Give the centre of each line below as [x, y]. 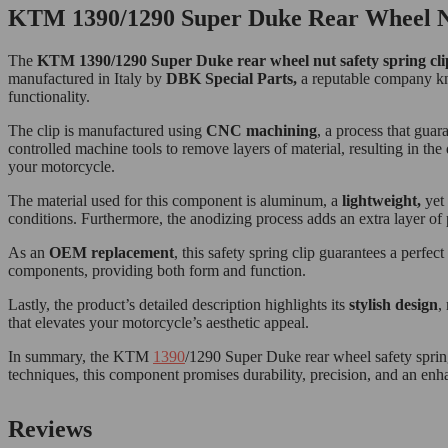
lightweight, [381, 201]
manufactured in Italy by [87, 79]
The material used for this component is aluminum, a [175, 201]
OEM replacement [111, 253]
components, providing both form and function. [157, 271]
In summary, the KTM [80, 357]
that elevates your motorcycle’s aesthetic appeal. [158, 323]
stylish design [393, 305]
